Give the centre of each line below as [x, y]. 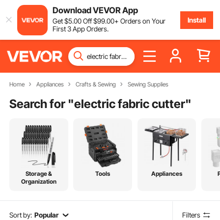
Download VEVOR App [95, 10]
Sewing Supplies [148, 84]
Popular [46, 215]
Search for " [42, 104]
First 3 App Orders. [80, 28]
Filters [192, 215]
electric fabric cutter [130, 104]
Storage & [39, 174]
